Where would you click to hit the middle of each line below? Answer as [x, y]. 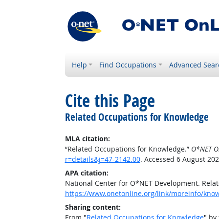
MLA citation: [87, 139]
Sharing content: [93, 207]
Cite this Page [110, 101]
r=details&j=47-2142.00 [102, 159]
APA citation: [87, 173]
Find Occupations [128, 65]
